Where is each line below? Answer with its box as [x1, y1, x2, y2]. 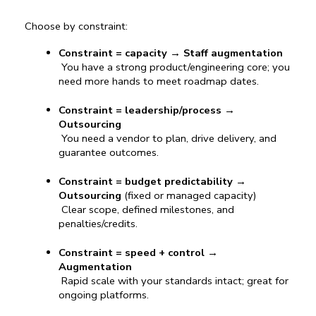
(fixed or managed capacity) [121, 188, 257, 203]
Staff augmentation [183, 46, 283, 61]
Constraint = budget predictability [59, 174, 233, 189]
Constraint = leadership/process [59, 103, 221, 118]
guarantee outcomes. [59, 145, 159, 160]
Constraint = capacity [59, 46, 167, 61]
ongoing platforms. [59, 288, 149, 303]
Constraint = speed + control [59, 245, 205, 260]
